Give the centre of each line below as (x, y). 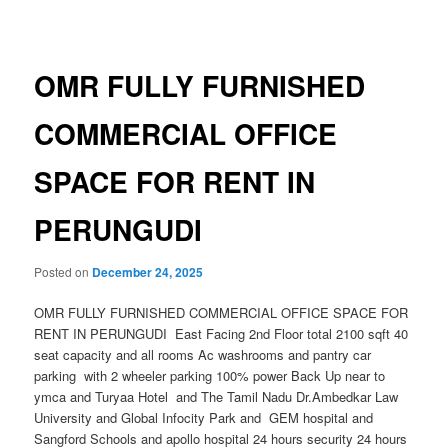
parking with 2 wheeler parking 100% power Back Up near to (210, 375)
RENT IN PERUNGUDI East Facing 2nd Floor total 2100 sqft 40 (221, 333)
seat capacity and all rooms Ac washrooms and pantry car (203, 354)
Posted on (63, 271)
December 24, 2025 (148, 271)
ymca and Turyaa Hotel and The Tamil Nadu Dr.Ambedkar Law (216, 396)
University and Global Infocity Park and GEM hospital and (204, 417)
